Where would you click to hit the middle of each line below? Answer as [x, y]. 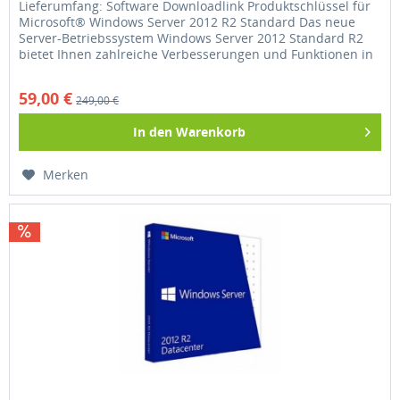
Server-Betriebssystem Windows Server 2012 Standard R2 [192, 38]
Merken [66, 175]
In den [153, 132]
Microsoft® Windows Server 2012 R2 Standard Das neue [187, 22]
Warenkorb [211, 132]
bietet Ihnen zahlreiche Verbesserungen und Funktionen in [196, 54]
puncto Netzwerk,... [77, 71]
